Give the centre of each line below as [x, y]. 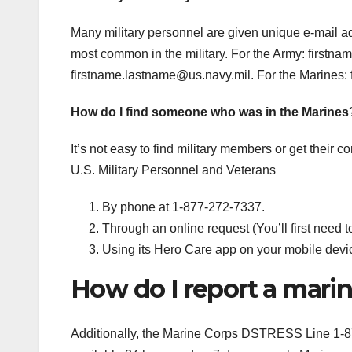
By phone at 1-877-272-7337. [183, 207]
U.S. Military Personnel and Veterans [173, 170]
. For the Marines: [301, 75]
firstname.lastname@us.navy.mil [161, 75]
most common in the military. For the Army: [189, 54]
